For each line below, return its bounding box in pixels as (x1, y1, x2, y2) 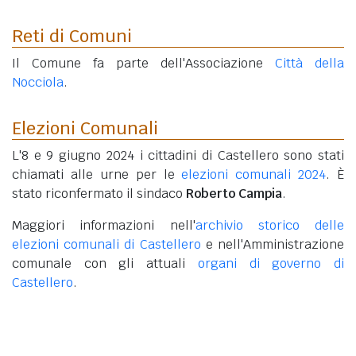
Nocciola (12, 74, 64, 91)
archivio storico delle (195, 217, 344, 234)
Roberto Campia (186, 185, 282, 203)
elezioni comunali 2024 (181, 166, 327, 184)
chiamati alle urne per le (12, 166, 182, 184)
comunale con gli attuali (12, 255, 198, 273)
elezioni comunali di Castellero (12, 236, 201, 253)
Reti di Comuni (12, 25, 132, 48)
